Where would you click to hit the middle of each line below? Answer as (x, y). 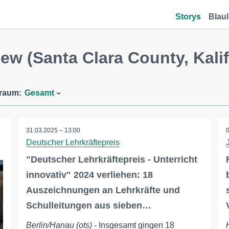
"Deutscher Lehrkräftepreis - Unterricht (111, 159)
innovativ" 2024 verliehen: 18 (89, 175)
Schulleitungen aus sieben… (88, 205)
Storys (188, 17)
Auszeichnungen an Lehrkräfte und (103, 190)
